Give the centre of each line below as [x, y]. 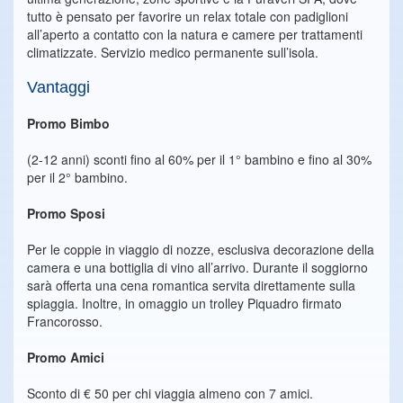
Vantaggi [58, 87]
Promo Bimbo [68, 123]
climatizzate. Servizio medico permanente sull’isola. [173, 52]
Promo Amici [66, 357]
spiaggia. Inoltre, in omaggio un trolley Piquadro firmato [184, 303]
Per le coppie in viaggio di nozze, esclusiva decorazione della [201, 249]
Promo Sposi [66, 213]
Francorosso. [65, 321]
